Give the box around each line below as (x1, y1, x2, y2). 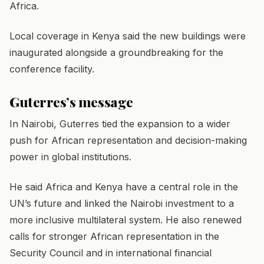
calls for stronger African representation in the (9, 230, 219, 242)
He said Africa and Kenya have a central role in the (9, 180, 238, 193)
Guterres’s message (9, 93, 133, 111)
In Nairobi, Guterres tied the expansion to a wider (9, 118, 230, 130)
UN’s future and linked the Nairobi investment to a (9, 197, 234, 209)
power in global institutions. (9, 151, 131, 163)
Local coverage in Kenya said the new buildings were (9, 29, 246, 42)
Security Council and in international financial (9, 246, 212, 259)
